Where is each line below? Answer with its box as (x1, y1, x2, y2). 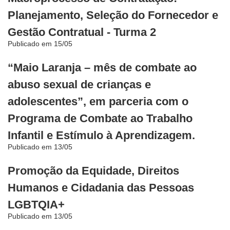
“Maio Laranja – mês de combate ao (8, 61, 197, 74)
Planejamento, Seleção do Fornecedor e (8, 9, 218, 22)
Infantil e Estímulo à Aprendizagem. (8, 129, 195, 142)
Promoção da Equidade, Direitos (8, 164, 179, 178)
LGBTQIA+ (8, 198, 65, 212)
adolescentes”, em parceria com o (8, 95, 188, 108)
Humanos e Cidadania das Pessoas (8, 181, 194, 195)
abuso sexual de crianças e (8, 78, 151, 91)
